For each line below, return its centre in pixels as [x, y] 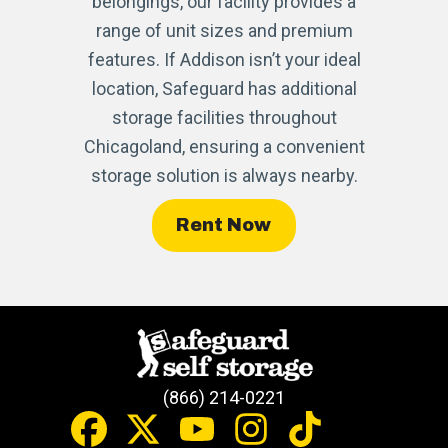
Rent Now [224, 225]
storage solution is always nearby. [224, 175]
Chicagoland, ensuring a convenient [224, 146]
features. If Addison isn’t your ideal [224, 59]
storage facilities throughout [224, 117]
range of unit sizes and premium [224, 30]
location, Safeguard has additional [224, 88]
